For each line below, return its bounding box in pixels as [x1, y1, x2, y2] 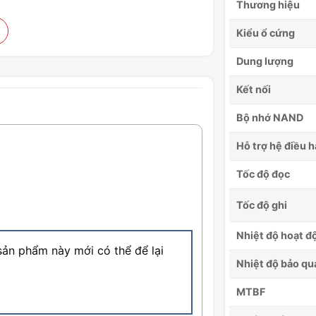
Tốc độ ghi [236, 199, 287, 212]
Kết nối [236, 83, 271, 96]
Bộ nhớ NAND [236, 111, 303, 124]
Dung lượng [236, 55, 293, 68]
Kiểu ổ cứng [236, 27, 295, 39]
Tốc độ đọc [236, 168, 290, 181]
